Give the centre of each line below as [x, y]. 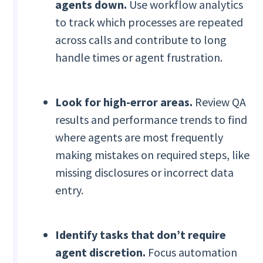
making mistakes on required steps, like [153, 155]
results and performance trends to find [151, 120]
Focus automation [192, 252]
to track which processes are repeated [149, 22]
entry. [70, 190]
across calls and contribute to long [141, 40]
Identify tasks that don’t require [141, 235]
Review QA [220, 102]
